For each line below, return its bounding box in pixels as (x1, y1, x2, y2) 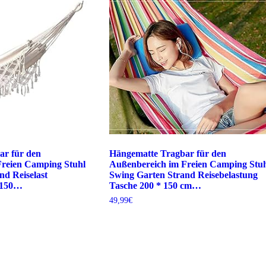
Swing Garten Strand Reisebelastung (109, 169, 258, 180)
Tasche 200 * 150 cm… (109, 180, 201, 191)
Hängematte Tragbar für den (109, 148, 226, 159)
